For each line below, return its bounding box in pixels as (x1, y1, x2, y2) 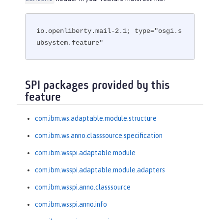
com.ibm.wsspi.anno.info (35, 200, 107, 209)
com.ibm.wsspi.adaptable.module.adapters (35, 166, 165, 174)
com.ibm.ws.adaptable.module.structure (35, 114, 157, 123)
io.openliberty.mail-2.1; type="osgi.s (36, 27, 182, 35)
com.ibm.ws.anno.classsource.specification (35, 132, 163, 140)
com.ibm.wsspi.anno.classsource (35, 183, 131, 192)
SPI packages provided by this (25, 80, 170, 92)
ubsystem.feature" (36, 38, 104, 47)
